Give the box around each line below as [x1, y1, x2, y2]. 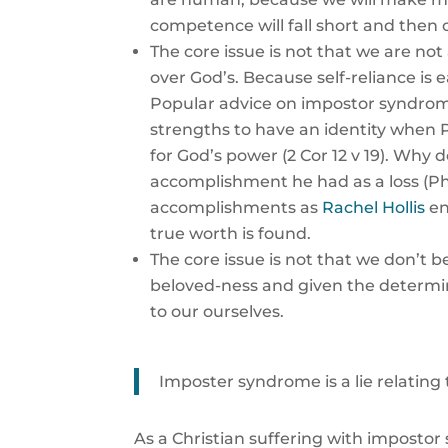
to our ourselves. [150, 302, 285, 321]
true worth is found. [150, 224, 312, 243]
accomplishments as [150, 198, 319, 217]
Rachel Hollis [318, 198, 426, 217]
